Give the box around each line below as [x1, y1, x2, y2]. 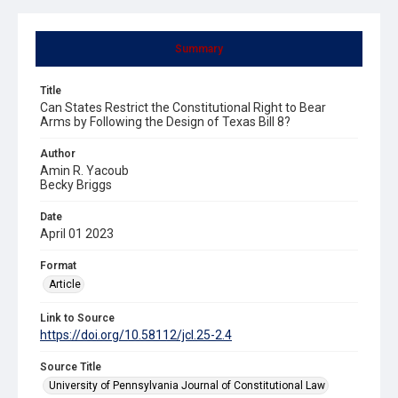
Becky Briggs [40, 177, 112, 192]
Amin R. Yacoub [40, 163, 129, 178]
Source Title [40, 360, 101, 373]
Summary [175, 42, 223, 55]
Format [40, 259, 76, 272]
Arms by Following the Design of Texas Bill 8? [40, 114, 291, 129]
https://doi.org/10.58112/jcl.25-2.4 [40, 327, 232, 342]
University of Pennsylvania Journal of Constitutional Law [49, 378, 325, 392]
